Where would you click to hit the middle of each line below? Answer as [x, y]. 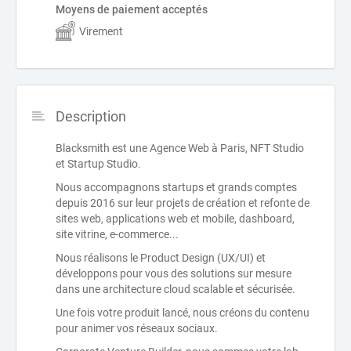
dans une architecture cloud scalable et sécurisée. [175, 289]
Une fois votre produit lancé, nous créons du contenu [183, 313]
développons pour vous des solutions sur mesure [174, 274]
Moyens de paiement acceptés [132, 10]
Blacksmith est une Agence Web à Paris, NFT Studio [180, 148]
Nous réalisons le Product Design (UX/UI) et [161, 258]
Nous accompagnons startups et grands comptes [176, 188]
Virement [101, 31]
